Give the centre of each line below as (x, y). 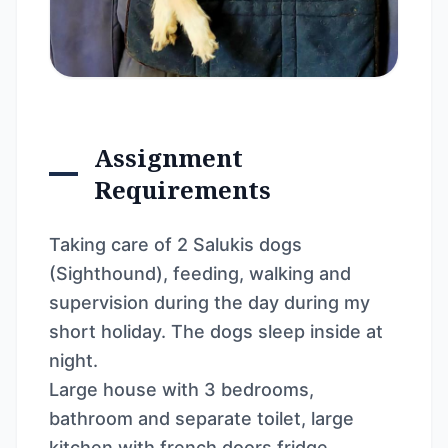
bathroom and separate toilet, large (201, 418)
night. (73, 360)
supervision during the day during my (209, 302)
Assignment (169, 157)
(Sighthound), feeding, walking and (200, 273)
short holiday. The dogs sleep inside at (216, 331)
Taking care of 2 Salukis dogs (175, 244)
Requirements (183, 189)
